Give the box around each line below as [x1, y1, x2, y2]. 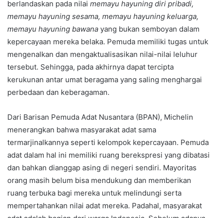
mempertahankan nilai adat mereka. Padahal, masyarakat [7, 201, 202, 210]
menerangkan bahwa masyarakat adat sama [7, 125, 156, 134]
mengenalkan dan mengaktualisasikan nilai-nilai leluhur [7, 50, 198, 59]
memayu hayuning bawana [7, 24, 100, 34]
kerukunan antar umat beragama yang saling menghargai [7, 75, 202, 84]
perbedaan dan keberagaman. [7, 88, 109, 97]
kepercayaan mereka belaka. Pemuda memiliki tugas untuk [7, 37, 208, 46]
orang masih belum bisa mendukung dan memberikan [7, 176, 191, 185]
